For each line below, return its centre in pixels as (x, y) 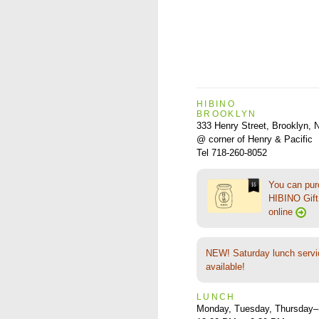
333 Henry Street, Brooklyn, (255, 126)
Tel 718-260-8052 (232, 153)
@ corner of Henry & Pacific (255, 140)
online (282, 212)
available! (225, 267)
